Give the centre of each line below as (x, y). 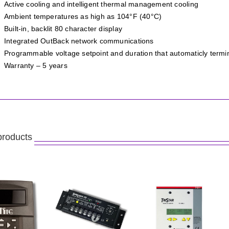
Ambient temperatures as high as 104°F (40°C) (83, 17)
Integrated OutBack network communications (79, 41)
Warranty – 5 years (36, 66)
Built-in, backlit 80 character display (63, 29)
